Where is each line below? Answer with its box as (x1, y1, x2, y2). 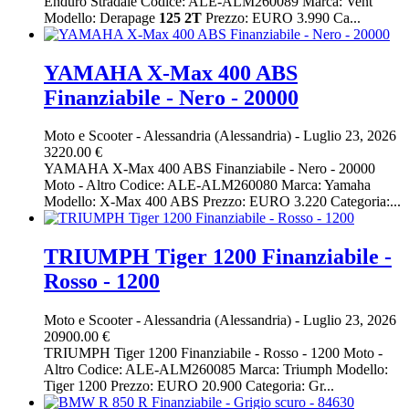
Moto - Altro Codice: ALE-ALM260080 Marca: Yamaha (44, 177, 371, 194)
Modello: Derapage (44, 9, 159, 26)
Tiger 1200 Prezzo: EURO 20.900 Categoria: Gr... (44, 378, 334, 394)
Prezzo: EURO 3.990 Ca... (202, 9, 361, 26)
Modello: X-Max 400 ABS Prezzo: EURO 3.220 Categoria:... (44, 194, 401, 210)
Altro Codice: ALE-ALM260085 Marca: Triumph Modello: (44, 362, 388, 378)
